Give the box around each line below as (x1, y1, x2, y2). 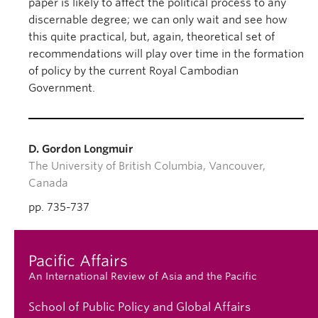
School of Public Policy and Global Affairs (28, 300, 251, 314)
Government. (28, 82, 95, 94)
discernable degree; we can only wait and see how (28, 13, 287, 26)
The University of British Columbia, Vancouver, (28, 160, 265, 172)
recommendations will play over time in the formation (28, 48, 304, 60)
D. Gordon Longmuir (28, 143, 133, 155)
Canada (28, 177, 68, 190)
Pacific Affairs (28, 252, 128, 270)
